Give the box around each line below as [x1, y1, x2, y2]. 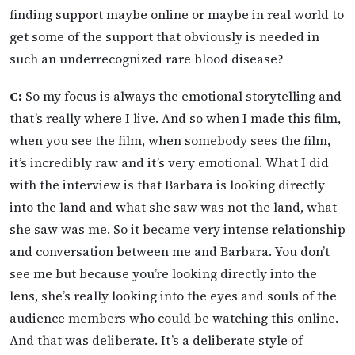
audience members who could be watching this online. [10, 309, 338, 326]
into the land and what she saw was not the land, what [10, 198, 337, 216]
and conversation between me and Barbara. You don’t [10, 242, 330, 260]
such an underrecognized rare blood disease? [10, 49, 284, 67]
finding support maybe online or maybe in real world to [10, 5, 344, 23]
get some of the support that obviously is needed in [10, 27, 319, 45]
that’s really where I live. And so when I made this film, [10, 109, 341, 127]
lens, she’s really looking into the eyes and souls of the [10, 287, 337, 304]
